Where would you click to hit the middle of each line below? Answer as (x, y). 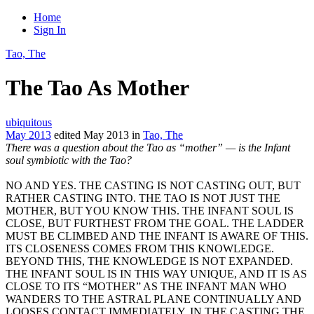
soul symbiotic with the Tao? (69, 160)
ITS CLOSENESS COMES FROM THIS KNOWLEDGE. (140, 248)
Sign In (50, 30)
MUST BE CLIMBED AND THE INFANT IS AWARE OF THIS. (157, 235)
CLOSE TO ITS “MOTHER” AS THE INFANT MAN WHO (146, 286)
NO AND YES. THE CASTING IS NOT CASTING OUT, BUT (153, 185)
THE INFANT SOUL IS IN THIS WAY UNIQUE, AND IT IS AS (156, 273)
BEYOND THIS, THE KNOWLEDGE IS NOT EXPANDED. (149, 261)
